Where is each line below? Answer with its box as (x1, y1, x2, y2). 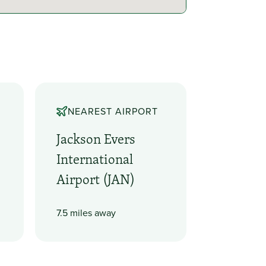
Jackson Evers (56, 129, 136, 148)
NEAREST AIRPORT (67, 104, 158, 118)
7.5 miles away (56, 206, 116, 220)
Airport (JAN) (56, 169, 135, 189)
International (56, 149, 134, 169)
